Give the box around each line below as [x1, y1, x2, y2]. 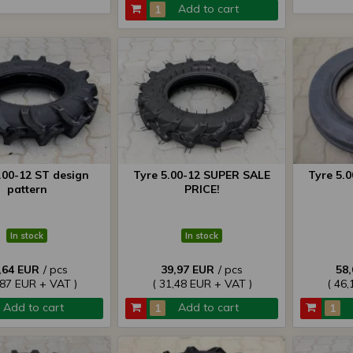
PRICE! [184, 182, 220, 196]
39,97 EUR [161, 262, 214, 277]
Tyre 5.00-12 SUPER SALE [133, 168, 270, 182]
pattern [6, 182, 47, 196]
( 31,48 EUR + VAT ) [151, 277, 252, 291]
